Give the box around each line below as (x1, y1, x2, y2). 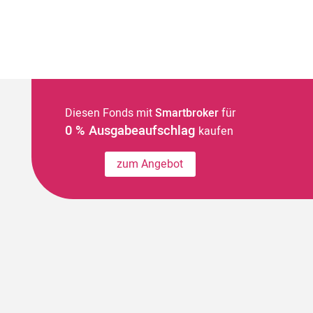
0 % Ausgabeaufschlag (64, 122, 198, 141)
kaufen (198, 123, 233, 140)
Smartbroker (154, 105, 219, 122)
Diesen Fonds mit (64, 105, 155, 122)
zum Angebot (117, 156, 184, 173)
